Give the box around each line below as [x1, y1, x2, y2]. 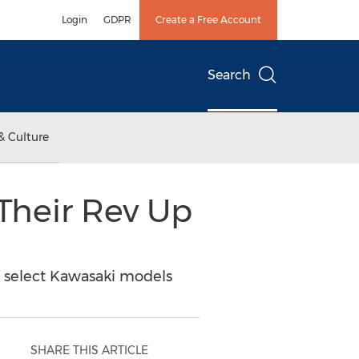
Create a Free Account [155, 14, 261, 26]
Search [208, 67, 251, 83]
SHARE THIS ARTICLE [30, 343, 149, 357]
